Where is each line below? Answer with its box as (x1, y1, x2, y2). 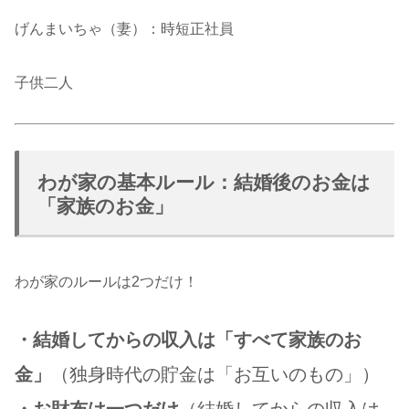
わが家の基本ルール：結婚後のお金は (37, 172, 371, 194)
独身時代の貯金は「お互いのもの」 (69, 364, 362, 385)
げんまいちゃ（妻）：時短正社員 (15, 20, 234, 37)
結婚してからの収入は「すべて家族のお (33, 330, 362, 351)
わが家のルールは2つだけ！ (15, 274, 198, 290)
